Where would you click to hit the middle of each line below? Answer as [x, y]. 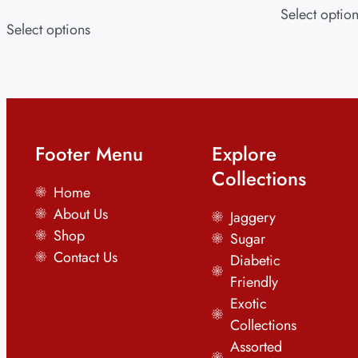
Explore [245, 154]
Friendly [254, 282]
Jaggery [253, 218]
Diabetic [255, 261]
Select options [48, 30]
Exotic [248, 304]
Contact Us [85, 258]
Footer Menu [89, 154]
